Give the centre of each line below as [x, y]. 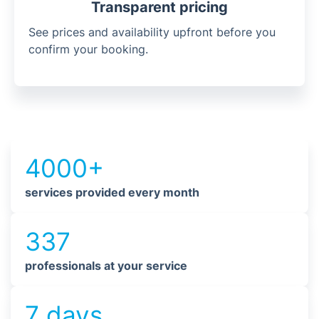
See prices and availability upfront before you [152, 32]
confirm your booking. [88, 49]
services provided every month [112, 192]
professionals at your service [106, 265]
